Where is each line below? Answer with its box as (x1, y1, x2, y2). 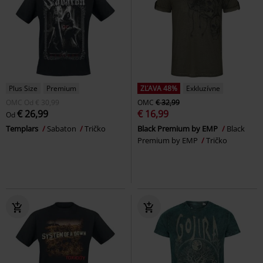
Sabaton (47, 123, 78, 134)
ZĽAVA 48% (140, 83, 177, 93)
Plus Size (9, 83, 38, 93)
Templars (6, 123, 40, 134)
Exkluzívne (186, 83, 220, 93)
